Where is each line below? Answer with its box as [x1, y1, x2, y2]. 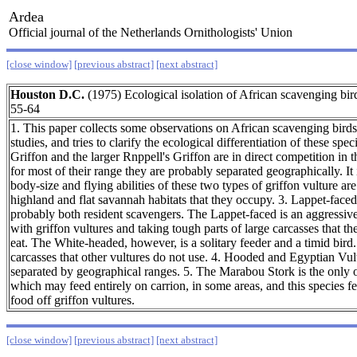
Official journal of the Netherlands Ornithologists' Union [9, 25, 292, 39]
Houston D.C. [10, 88, 84, 101]
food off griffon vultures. [10, 293, 135, 307]
